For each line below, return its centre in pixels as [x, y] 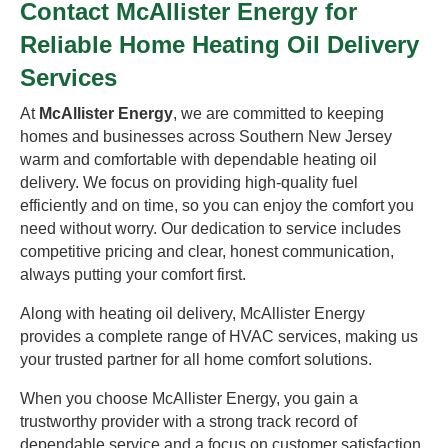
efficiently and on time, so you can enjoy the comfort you [217, 205]
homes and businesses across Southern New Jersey [206, 136]
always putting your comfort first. [133, 274]
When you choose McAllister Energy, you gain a [189, 398]
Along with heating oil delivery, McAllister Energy [192, 313]
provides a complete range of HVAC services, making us [219, 336]
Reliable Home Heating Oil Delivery [219, 44]
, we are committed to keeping [278, 113]
